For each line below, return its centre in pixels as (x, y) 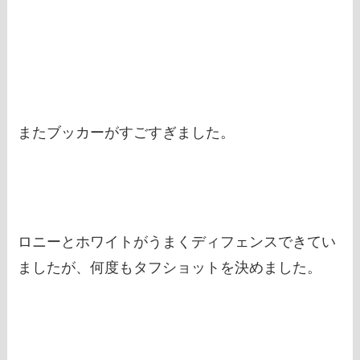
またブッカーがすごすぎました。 (127, 133)
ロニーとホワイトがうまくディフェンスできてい (177, 242)
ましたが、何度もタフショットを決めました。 (170, 268)
